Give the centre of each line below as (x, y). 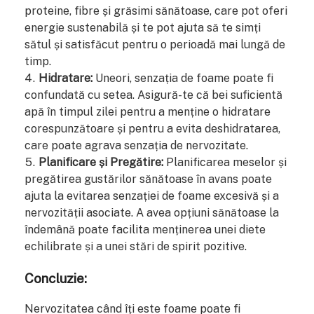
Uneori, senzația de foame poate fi (183, 78)
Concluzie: (56, 278)
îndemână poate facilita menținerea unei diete (145, 229)
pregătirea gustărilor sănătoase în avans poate (148, 179)
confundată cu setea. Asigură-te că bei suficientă (153, 95)
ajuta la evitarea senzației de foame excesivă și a (152, 196)
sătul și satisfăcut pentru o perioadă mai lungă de (155, 44)
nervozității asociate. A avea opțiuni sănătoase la (152, 212)
